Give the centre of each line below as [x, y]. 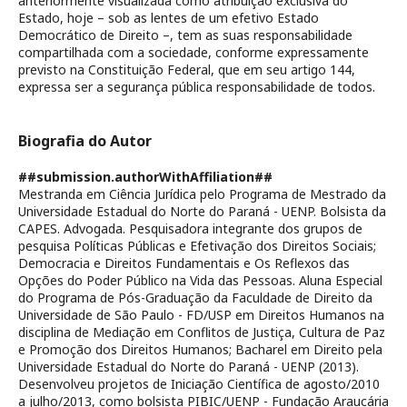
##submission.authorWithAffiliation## [145, 177]
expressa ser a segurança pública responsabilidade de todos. [197, 87]
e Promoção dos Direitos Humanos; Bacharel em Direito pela [200, 349]
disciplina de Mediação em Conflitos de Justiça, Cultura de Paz [202, 332]
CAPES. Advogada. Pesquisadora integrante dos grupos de [190, 228]
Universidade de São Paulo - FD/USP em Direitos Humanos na [201, 315]
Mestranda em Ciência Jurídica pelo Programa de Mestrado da [202, 194]
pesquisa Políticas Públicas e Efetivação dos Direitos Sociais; [197, 246]
